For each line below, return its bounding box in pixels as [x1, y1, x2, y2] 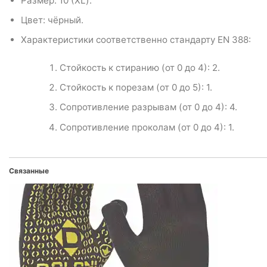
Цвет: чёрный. [20, 14, 83, 26]
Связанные [9, 166, 49, 175]
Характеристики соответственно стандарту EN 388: [20, 34, 251, 46]
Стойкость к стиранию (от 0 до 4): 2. [60, 62, 221, 74]
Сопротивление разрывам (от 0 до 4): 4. [60, 101, 238, 113]
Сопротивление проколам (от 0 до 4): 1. [60, 121, 235, 133]
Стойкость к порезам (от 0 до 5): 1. [60, 82, 213, 94]
